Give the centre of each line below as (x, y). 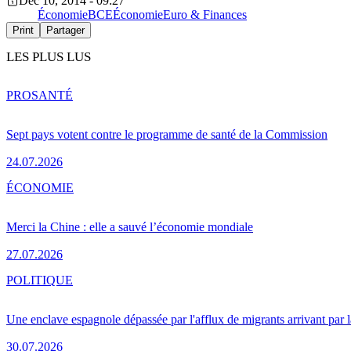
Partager (65, 31)
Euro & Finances (205, 15)
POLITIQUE (40, 280)
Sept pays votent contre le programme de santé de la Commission (167, 134)
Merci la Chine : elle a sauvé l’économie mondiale (130, 226)
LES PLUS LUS (49, 57)
